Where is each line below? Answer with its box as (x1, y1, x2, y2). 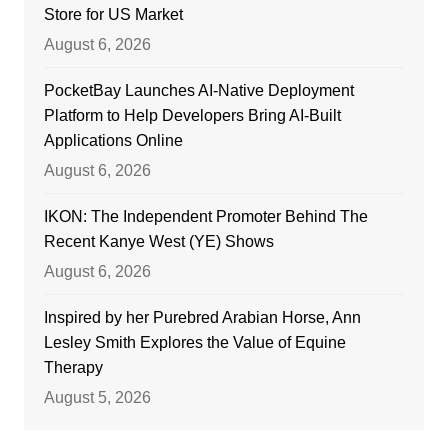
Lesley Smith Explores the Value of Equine (43, 333, 346, 351)
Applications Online (43, 131, 183, 149)
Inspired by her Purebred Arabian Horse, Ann (43, 308, 361, 326)
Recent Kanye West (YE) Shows (43, 232, 274, 250)
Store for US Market (43, 5, 183, 23)
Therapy (43, 358, 103, 376)
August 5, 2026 (43, 388, 151, 406)
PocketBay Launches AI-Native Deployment (43, 81, 354, 99)
